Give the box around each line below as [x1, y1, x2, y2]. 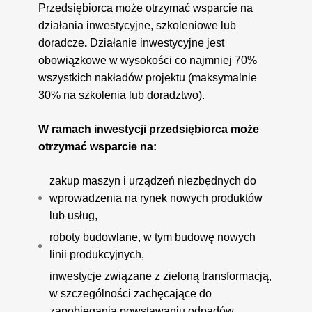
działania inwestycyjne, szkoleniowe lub [38, 19, 237, 31]
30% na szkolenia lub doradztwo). [38, 88, 205, 101]
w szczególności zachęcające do [49, 287, 212, 299]
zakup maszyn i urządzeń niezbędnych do [49, 174, 257, 187]
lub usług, [49, 209, 98, 221]
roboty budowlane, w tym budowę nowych [49, 231, 256, 243]
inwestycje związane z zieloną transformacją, [49, 270, 272, 282]
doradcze [38, 36, 85, 49]
